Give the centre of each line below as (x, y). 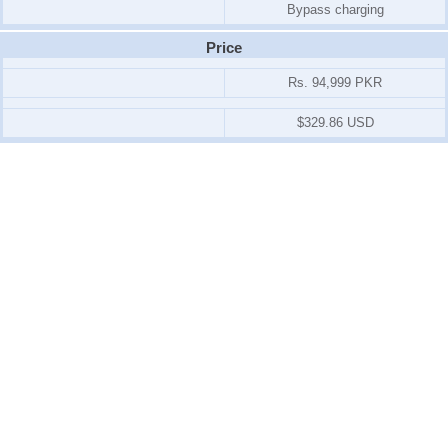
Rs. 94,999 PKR (335, 82)
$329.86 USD (335, 122)
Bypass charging (335, 9)
